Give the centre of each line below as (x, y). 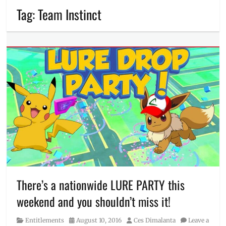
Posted (79, 220)
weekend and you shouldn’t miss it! (94, 202)
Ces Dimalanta (155, 220)
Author (137, 220)
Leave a (199, 220)
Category (29, 220)
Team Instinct (70, 14)
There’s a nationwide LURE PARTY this (101, 185)
